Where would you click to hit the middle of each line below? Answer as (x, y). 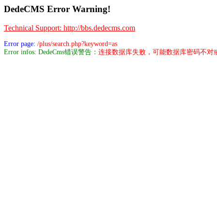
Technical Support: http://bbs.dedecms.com (70, 28)
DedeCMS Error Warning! (57, 9)
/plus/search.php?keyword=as (77, 44)
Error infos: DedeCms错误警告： (51, 52)
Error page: (21, 44)
